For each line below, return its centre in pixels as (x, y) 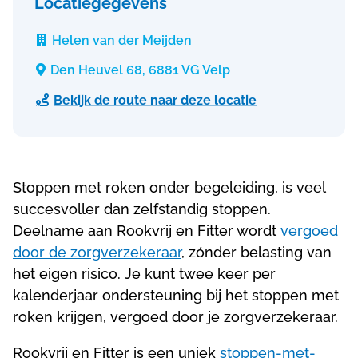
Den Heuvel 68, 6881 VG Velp (140, 70)
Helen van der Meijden (122, 41)
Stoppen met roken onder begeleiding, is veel (169, 188)
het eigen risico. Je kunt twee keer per (144, 274)
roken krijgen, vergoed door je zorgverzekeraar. (175, 317)
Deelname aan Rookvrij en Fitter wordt (147, 231)
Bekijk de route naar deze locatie (155, 101)
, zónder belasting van (257, 253)
